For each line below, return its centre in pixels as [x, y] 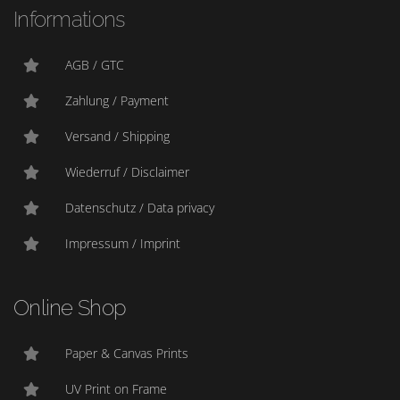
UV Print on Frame [117, 389]
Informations [69, 19]
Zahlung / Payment [117, 101]
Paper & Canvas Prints [127, 354]
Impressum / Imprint [123, 244]
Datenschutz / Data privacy [140, 208]
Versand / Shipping [118, 137]
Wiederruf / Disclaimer [128, 172]
